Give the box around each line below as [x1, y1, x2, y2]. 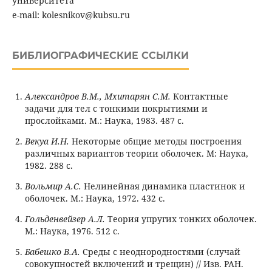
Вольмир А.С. [24, 180, 81, 192]
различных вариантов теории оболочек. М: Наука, [24, 148, 248, 160]
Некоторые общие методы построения [69, 135, 242, 148]
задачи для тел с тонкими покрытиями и [24, 103, 208, 115]
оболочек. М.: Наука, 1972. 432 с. [24, 192, 165, 205]
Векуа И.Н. [24, 135, 69, 148]
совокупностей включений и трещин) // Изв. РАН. [24, 258, 243, 270]
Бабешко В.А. [24, 246, 80, 258]
